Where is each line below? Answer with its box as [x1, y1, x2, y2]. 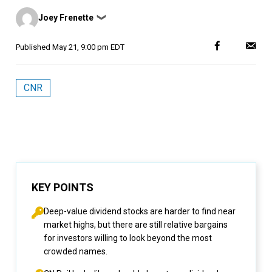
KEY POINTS [32, 181, 93, 194]
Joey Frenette [38, 12, 93, 22]
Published [16, 42, 52, 52]
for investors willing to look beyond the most [44, 233, 212, 243]
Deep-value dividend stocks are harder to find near [44, 206, 236, 216]
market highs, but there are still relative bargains [44, 220, 228, 229]
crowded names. [44, 246, 107, 256]
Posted [15, 6, 40, 15]
